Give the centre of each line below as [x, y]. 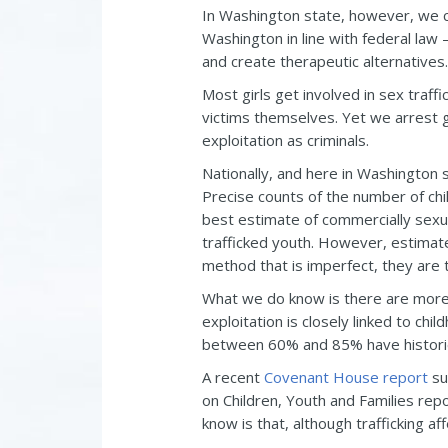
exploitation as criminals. [285, 140]
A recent [233, 377]
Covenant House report [346, 377]
